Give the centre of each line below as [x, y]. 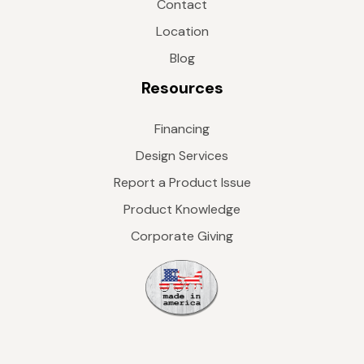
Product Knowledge [182, 209]
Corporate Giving [182, 236]
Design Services [182, 155]
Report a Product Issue [182, 182]
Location [182, 31]
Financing [182, 128]
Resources [182, 87]
